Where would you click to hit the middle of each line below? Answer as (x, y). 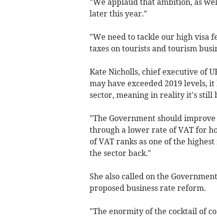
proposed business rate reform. (147, 188)
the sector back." (120, 153)
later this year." (118, 13)
